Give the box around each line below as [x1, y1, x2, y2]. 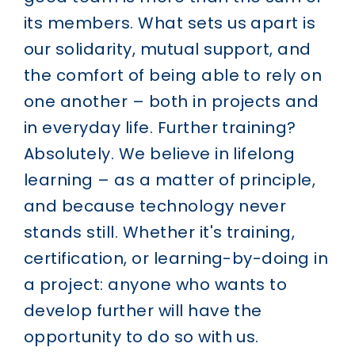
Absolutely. [23, 142, 115, 165]
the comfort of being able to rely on [23, 63, 323, 86]
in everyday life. [23, 116, 154, 139]
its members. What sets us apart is [23, 11, 316, 34]
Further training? [157, 116, 296, 139]
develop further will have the [23, 299, 262, 322]
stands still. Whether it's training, [23, 220, 296, 243]
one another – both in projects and [23, 90, 319, 113]
